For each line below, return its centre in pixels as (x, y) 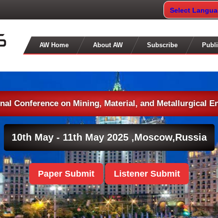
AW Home (54, 45)
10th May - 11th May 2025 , (73, 137)
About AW (108, 45)
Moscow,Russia (170, 137)
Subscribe (163, 45)
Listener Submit (147, 174)
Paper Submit (66, 174)
